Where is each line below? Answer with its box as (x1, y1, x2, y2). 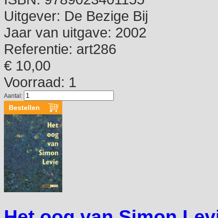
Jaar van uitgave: (4, 24, 111, 41)
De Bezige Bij (60, 8, 148, 24)
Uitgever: (4, 8, 60, 24)
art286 (73, 41, 116, 57)
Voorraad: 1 (4, 74, 76, 91)
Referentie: (4, 41, 73, 57)
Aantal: (4, 92, 24, 100)
